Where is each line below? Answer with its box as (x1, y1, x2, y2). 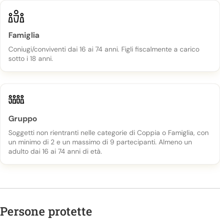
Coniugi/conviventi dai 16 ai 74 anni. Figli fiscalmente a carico (8, 45, 199, 54)
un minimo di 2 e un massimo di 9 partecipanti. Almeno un (8, 137, 192, 146)
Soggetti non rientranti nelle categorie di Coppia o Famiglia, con (8, 128, 209, 137)
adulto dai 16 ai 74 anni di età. (8, 147, 102, 156)
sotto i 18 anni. (8, 54, 53, 63)
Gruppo (14, 113, 37, 124)
